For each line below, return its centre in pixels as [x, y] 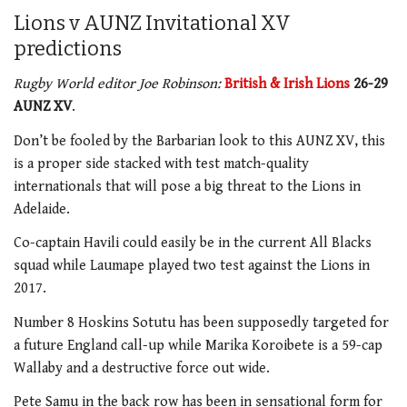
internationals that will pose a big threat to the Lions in [187, 186]
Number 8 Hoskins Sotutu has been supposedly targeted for [201, 323]
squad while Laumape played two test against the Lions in [192, 266]
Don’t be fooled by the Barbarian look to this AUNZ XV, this [199, 141]
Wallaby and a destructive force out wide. [142, 368]
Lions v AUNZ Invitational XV [152, 23]
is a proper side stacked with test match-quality [161, 164]
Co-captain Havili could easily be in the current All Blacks [193, 243]
